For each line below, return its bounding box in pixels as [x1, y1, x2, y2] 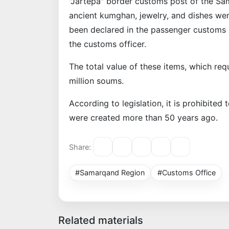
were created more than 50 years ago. [69, 112, 218, 123]
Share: [69, 142, 91, 151]
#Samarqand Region [75, 168, 145, 177]
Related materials [58, 214, 143, 227]
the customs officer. [69, 39, 146, 50]
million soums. [69, 76, 124, 86]
